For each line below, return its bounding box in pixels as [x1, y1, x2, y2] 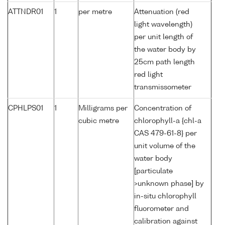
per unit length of [134, 34, 193, 41]
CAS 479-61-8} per [134, 130, 197, 138]
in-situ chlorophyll [134, 193, 196, 200]
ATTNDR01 [8, 9, 43, 16]
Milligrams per [78, 105, 128, 113]
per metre [78, 9, 112, 16]
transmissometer [134, 84, 191, 91]
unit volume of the [134, 143, 195, 150]
